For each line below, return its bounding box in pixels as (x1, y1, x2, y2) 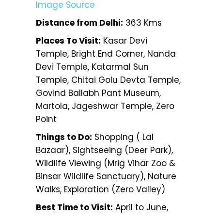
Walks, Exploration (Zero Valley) (36, 183, 165, 195)
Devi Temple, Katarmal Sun (36, 61, 149, 73)
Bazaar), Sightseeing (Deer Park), (36, 144, 173, 156)
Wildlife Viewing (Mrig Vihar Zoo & (36, 157, 175, 169)
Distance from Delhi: (36, 16, 123, 29)
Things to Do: (36, 131, 92, 143)
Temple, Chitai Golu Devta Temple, (36, 74, 181, 86)
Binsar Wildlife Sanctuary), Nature (36, 170, 176, 182)
